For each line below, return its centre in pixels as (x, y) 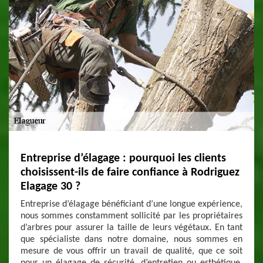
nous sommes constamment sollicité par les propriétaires (131, 216)
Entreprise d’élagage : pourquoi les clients (123, 159)
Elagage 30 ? (50, 187)
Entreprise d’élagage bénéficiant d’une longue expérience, (131, 204)
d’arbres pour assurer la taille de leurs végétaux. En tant (131, 228)
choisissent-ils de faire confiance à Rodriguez (130, 173)
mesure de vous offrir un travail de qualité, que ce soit (131, 251)
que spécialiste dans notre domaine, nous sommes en (131, 240)
